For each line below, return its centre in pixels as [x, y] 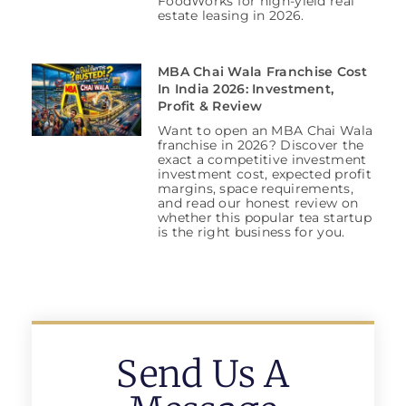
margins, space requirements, [255, 189]
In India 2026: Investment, [246, 89]
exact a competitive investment [262, 160]
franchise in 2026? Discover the [261, 145]
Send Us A [203, 375]
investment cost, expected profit [264, 174]
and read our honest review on [258, 203]
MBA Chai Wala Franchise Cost [262, 72]
